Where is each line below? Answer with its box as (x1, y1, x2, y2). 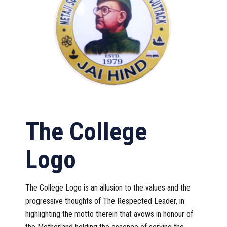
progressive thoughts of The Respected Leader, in (25, 196, 184, 206)
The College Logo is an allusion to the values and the (25, 183, 191, 193)
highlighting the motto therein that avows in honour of (25, 209, 193, 219)
